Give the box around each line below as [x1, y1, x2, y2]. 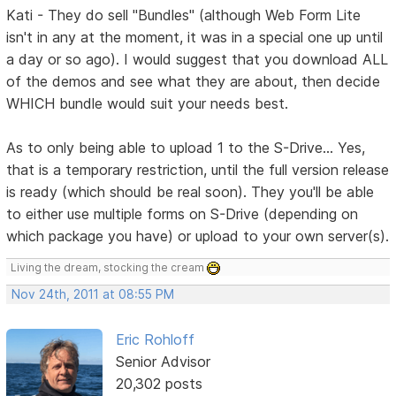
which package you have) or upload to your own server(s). [6, 226, 390, 245]
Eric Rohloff [115, 330, 194, 348]
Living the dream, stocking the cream [11, 260, 208, 274]
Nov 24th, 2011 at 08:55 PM [11, 286, 175, 301]
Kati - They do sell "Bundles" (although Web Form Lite [6, 5, 362, 24]
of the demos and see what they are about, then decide [6, 72, 381, 90]
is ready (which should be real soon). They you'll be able [6, 182, 375, 201]
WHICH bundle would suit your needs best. [6, 94, 289, 112]
